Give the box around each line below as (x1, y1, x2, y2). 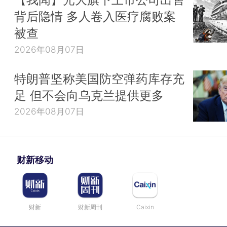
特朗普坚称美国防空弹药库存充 (14, 70, 184, 86)
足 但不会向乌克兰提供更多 (14, 87, 164, 103)
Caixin (136, 203, 154, 211)
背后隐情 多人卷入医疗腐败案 (14, 9, 176, 24)
